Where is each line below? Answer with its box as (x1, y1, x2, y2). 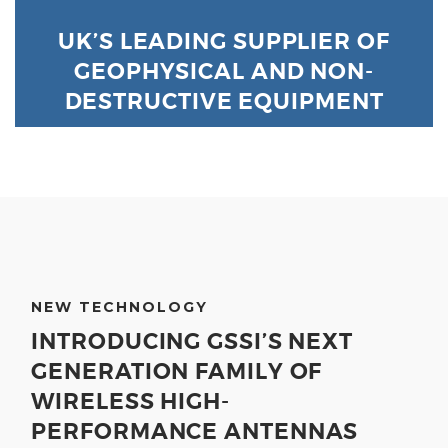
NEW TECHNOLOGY (31, 298, 209, 316)
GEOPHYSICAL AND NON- (74, 58, 374, 86)
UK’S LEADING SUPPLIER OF (58, 28, 390, 56)
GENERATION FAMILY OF (31, 358, 323, 386)
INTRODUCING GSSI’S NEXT (31, 328, 354, 356)
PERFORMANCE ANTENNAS (31, 418, 359, 446)
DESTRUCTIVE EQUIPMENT (64, 88, 384, 116)
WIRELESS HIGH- (31, 388, 230, 416)
